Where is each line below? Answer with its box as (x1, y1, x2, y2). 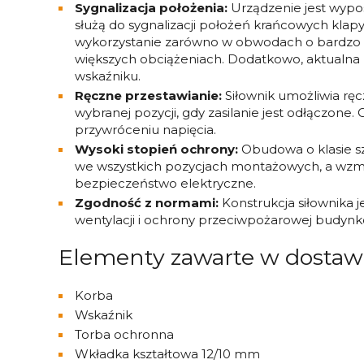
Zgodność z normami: (75, 195, 219, 210)
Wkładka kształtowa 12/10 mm (75, 346, 260, 362)
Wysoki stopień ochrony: (75, 141, 238, 157)
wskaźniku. (75, 68, 141, 84)
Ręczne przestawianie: (75, 88, 222, 103)
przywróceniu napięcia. (75, 122, 216, 137)
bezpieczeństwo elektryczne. (75, 175, 256, 191)
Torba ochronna (75, 327, 174, 342)
